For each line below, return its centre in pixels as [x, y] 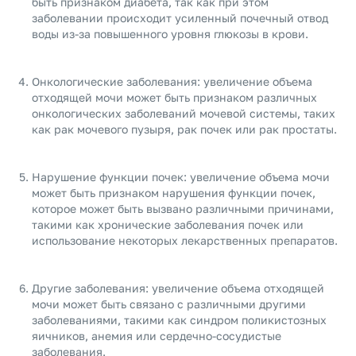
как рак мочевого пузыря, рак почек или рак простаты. [184, 129]
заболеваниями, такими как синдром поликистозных [179, 320]
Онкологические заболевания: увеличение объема [172, 81]
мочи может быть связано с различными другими [169, 304]
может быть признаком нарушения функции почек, [174, 193]
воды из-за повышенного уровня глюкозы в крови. [170, 34]
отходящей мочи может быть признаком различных [174, 97]
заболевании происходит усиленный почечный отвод [180, 18]
